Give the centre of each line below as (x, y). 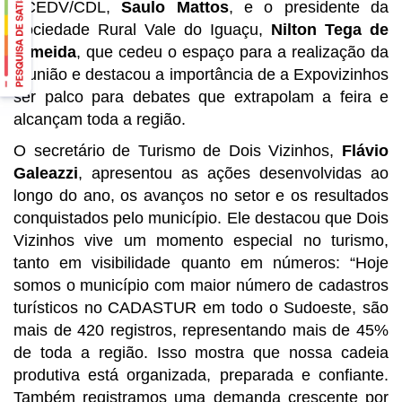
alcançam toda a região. (100, 119)
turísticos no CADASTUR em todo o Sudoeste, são (201, 307)
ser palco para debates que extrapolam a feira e (201, 96)
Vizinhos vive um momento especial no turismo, (201, 240)
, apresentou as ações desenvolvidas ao (233, 173)
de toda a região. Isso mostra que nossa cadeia (201, 352)
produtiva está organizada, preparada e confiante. (201, 375)
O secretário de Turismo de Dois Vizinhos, (178, 150)
